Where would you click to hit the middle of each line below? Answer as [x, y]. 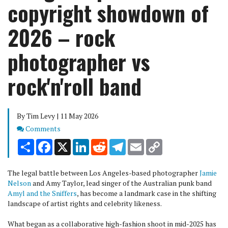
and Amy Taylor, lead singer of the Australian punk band [121, 183]
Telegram [141, 143]
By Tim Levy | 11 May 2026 [58, 116]
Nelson [19, 183]
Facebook [68, 143]
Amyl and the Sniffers [42, 193]
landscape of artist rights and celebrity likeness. [85, 203]
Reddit [118, 143]
